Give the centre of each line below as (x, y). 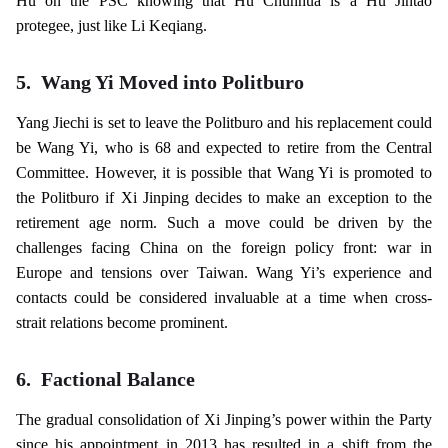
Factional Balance (118, 379)
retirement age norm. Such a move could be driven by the (224, 222)
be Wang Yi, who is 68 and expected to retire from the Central (224, 147)
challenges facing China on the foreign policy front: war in (224, 247)
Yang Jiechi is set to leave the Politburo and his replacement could (224, 122)
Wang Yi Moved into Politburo (172, 82)
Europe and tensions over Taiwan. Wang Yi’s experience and (224, 272)
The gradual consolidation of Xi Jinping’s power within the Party (224, 419)
